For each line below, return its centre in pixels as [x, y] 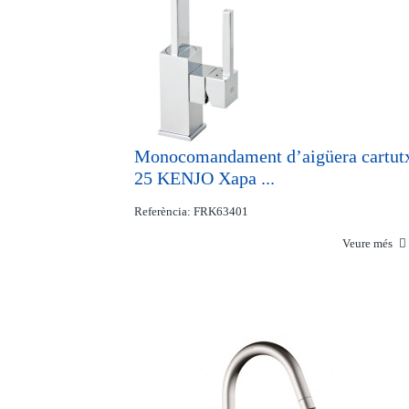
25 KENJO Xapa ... [204, 178]
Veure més [369, 243]
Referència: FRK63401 [191, 211]
